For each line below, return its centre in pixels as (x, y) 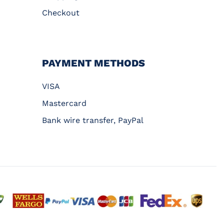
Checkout (61, 12)
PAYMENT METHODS (94, 63)
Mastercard (64, 103)
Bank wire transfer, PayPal (93, 120)
